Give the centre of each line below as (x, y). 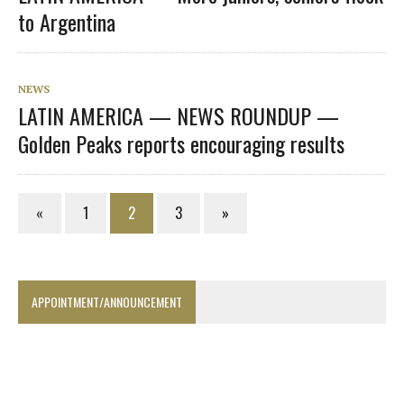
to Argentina (67, 21)
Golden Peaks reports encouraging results (181, 143)
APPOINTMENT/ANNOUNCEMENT (107, 301)
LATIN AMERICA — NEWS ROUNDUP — (179, 115)
